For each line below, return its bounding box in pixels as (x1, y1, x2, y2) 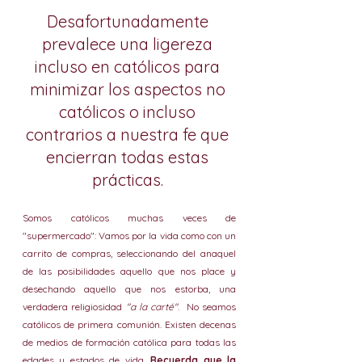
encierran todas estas (46, 147, 213, 167)
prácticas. (91, 170, 167, 190)
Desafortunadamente (46, 11, 213, 32)
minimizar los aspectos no (29, 79, 229, 99)
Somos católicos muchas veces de (23, 212, 236, 224)
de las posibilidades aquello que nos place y (23, 265, 236, 277)
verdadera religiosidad (23, 301, 126, 313)
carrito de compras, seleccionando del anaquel (23, 247, 236, 259)
